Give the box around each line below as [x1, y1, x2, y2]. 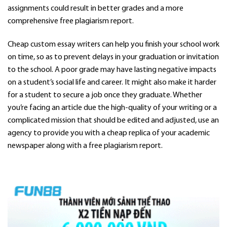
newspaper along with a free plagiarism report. [8, 141, 163, 150]
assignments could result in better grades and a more [8, 5, 183, 13]
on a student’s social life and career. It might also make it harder [8, 78, 216, 87]
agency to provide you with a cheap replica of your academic [8, 129, 210, 137]
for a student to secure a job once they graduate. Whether [8, 91, 202, 99]
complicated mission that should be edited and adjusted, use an [8, 116, 219, 125]
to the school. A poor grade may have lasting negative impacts [8, 65, 216, 74]
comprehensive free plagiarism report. [8, 17, 134, 26]
